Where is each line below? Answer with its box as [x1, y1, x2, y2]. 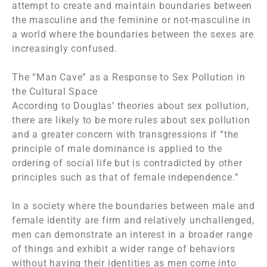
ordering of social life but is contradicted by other [12, 157, 243, 169]
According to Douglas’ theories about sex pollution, [12, 100, 249, 112]
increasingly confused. [12, 43, 117, 55]
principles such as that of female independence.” [12, 172, 239, 184]
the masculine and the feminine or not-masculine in [12, 14, 251, 26]
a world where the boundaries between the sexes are [12, 29, 254, 41]
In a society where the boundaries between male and [12, 200, 255, 212]
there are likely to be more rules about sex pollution [12, 114, 250, 126]
